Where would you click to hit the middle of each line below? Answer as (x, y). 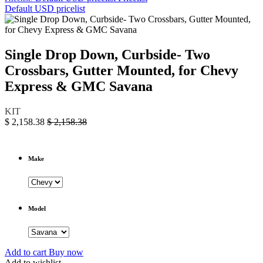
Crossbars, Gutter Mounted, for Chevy (122, 70)
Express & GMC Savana (79, 86)
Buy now (66, 252)
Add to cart (27, 252)
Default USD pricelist (45, 9)
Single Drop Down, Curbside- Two (107, 54)
